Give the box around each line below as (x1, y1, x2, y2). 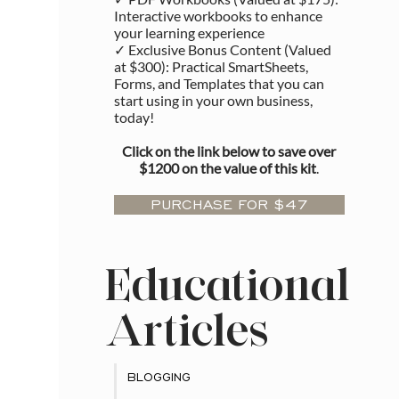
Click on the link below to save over (122, 142, 337, 160)
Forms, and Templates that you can (113, 75, 324, 93)
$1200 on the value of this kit (139, 159, 317, 177)
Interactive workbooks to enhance (113, 7, 322, 25)
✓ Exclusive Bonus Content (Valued (113, 41, 331, 59)
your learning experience (113, 24, 265, 42)
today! (113, 109, 154, 126)
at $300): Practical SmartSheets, (113, 58, 308, 76)
